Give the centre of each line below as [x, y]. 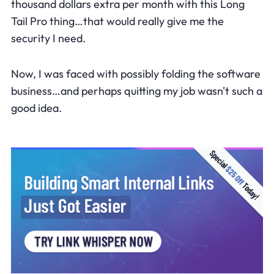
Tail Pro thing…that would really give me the [117, 21]
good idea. [36, 108]
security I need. [48, 38]
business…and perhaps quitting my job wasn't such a [136, 91]
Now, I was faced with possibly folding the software [135, 73]
